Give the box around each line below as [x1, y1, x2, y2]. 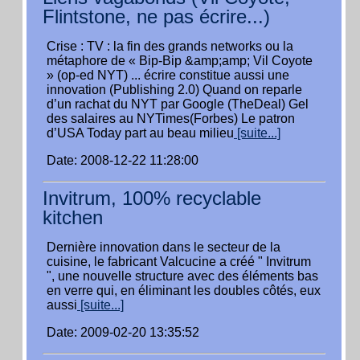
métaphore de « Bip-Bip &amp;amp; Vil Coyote [47, 54, 313, 67]
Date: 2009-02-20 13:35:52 [47, 325, 199, 339]
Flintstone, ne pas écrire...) [43, 6, 270, 27]
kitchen [43, 207, 103, 228]
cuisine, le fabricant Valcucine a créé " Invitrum [47, 255, 311, 268]
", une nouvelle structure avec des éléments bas [47, 269, 318, 283]
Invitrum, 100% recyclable [43, 187, 261, 209]
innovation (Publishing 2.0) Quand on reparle [47, 83, 302, 96]
